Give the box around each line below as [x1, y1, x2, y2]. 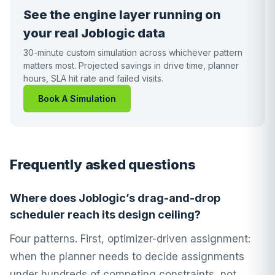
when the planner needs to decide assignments [10, 250, 244, 263]
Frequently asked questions [10, 157, 196, 172]
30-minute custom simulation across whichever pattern [23, 47, 242, 58]
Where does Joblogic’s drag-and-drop [10, 192, 220, 204]
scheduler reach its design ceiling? [10, 208, 201, 221]
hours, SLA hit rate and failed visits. [23, 73, 163, 83]
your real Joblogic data [23, 26, 165, 41]
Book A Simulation [38, 93, 116, 104]
